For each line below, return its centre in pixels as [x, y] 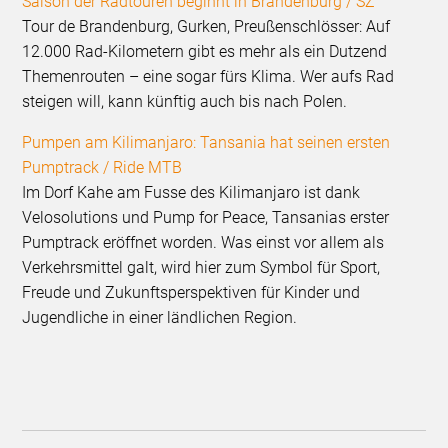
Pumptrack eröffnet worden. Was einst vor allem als [203, 243]
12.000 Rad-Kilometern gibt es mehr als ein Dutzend [205, 52]
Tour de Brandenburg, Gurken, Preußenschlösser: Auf [206, 27]
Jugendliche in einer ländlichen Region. [160, 318]
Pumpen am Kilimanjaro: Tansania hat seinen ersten [206, 143]
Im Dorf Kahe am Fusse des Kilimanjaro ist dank [191, 193]
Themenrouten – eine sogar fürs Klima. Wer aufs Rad [208, 77]
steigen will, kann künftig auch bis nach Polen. [185, 102]
